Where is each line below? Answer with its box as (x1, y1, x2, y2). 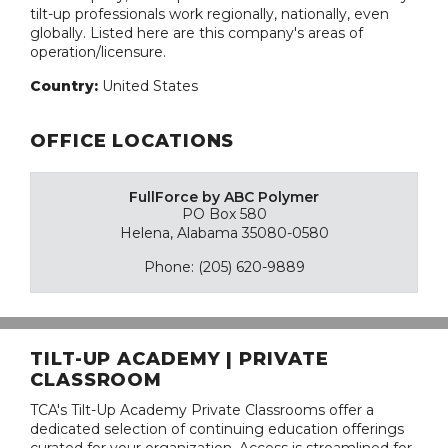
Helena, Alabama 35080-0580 (119, 224, 329, 243)
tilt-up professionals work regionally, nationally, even (30, 5, 389, 24)
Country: (30, 77, 102, 96)
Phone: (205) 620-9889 (143, 258, 305, 277)
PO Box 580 (181, 205, 267, 224)
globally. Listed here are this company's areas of (30, 24, 363, 43)
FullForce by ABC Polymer (129, 188, 319, 207)
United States (102, 77, 198, 96)
